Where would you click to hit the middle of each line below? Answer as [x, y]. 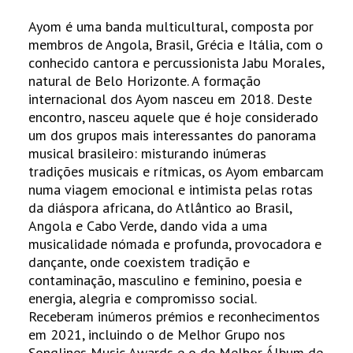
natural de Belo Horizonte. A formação [145, 80]
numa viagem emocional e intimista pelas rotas [171, 189]
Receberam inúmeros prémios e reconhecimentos [175, 316]
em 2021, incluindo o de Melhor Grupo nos [157, 334]
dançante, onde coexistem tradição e [139, 262]
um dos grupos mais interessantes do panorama [173, 135]
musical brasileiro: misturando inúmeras [148, 153]
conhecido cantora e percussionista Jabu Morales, [176, 62]
